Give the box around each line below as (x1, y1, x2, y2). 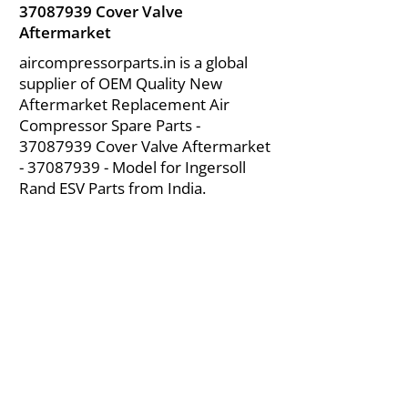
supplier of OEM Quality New (19, 73, 222, 94)
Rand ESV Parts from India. (19, 178, 206, 199)
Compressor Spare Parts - (19, 115, 200, 136)
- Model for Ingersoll (100, 157, 246, 178)
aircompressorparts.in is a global (19, 52, 248, 73)
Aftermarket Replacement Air (19, 94, 229, 115)
